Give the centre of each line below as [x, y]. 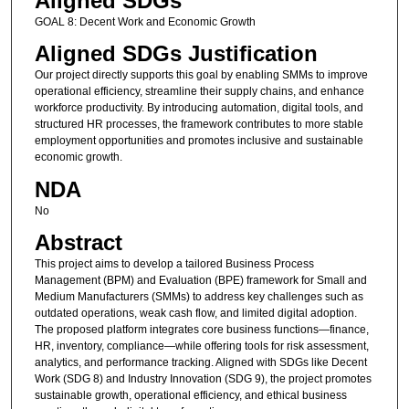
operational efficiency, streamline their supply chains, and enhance [199, 92]
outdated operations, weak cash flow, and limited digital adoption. [195, 313]
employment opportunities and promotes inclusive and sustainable [199, 141]
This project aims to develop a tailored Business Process [174, 263]
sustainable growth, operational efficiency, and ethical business [190, 395]
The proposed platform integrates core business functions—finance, [201, 329]
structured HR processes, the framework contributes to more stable [199, 125]
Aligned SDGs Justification [176, 54]
